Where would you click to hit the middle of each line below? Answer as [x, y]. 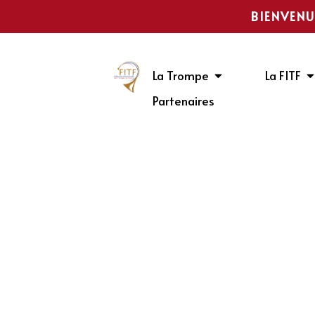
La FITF [283, 76]
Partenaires [184, 100]
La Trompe [181, 76]
